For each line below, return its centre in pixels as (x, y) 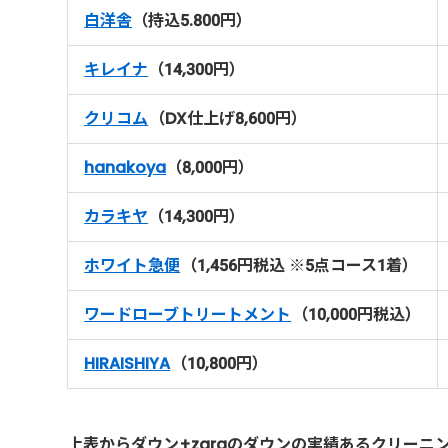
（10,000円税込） (357, 314)
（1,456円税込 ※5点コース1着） (300, 265)
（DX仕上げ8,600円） (228, 118)
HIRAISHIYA (127, 363)
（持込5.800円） (192, 20)
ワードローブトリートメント (188, 314)
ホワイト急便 (132, 265)
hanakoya (125, 167)
